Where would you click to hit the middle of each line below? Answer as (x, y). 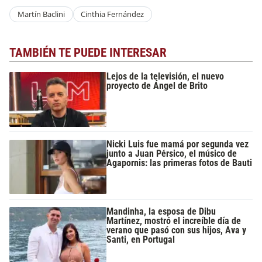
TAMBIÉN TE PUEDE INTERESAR (88, 52)
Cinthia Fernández (113, 14)
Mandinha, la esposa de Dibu (161, 212)
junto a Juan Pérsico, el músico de (172, 153)
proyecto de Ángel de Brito (157, 86)
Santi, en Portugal (141, 240)
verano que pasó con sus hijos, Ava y (177, 230)
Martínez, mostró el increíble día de (174, 221)
